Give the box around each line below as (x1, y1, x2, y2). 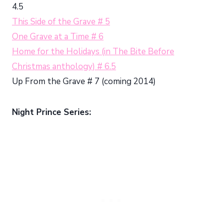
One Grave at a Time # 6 (12, 30, 104, 42)
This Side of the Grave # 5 (12, 15, 110, 27)
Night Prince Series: (12, 106, 91, 118)
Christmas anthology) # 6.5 (12, 60, 116, 72)
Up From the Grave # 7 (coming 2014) (12, 75, 156, 87)
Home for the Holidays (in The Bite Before (12, 45, 174, 57)
